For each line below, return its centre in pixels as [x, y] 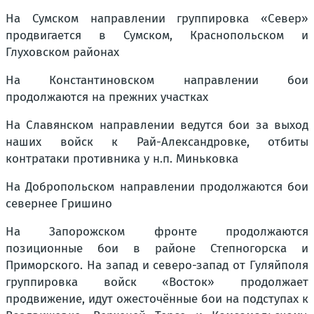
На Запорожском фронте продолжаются [157, 232]
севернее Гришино [59, 204]
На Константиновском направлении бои [157, 80]
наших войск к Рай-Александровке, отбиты [157, 142]
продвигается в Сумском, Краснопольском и [157, 35]
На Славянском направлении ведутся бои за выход [157, 125]
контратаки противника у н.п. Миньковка [122, 159]
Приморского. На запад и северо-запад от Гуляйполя [157, 265]
